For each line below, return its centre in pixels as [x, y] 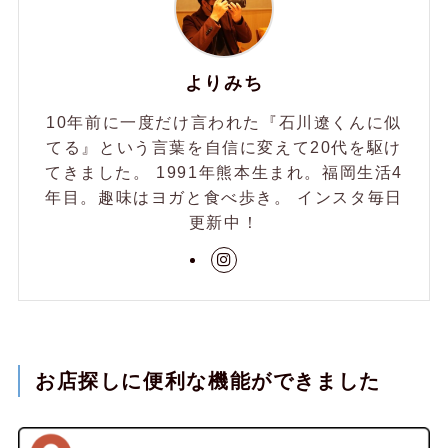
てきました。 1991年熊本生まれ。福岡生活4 [224, 172]
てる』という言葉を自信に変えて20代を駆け [224, 147]
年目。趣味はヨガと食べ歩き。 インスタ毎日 [224, 197]
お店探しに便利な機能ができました [208, 381]
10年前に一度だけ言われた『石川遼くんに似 [224, 122]
